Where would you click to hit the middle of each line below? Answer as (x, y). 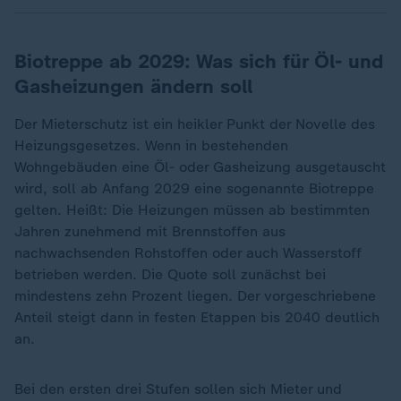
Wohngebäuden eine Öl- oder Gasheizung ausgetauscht (200, 167)
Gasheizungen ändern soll (133, 86)
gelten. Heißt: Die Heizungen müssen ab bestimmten (192, 210)
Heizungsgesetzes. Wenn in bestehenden (151, 145)
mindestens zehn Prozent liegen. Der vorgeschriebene (195, 296)
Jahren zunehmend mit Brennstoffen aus (150, 231)
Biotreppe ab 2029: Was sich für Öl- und (199, 61)
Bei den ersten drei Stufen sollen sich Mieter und (178, 389)
